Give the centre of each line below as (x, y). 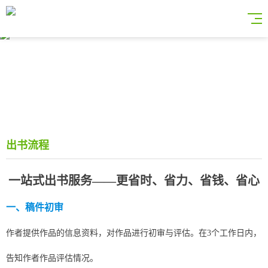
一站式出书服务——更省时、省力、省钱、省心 (134, 181)
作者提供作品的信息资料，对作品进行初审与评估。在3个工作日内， (134, 233)
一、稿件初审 (35, 207)
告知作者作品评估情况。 (52, 258)
